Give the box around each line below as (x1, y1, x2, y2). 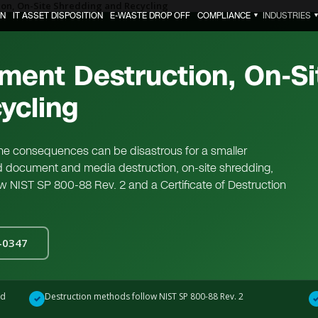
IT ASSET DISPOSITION (12, 10, 103, 21)
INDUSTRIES (262, 10, 311, 21)
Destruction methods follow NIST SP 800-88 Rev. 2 (45, 290, 244, 302)
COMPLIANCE (197, 10, 251, 21)
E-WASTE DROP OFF (109, 10, 190, 21)
